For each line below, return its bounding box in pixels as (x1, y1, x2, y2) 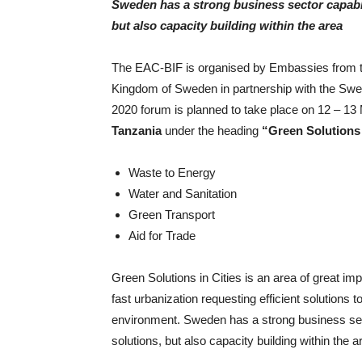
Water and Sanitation (128, 187, 237, 200)
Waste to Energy (128, 166, 216, 179)
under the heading (162, 124, 262, 137)
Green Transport (128, 208, 215, 221)
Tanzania (112, 124, 162, 137)
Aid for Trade (128, 229, 196, 242)
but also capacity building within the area (112, 19, 343, 32)
